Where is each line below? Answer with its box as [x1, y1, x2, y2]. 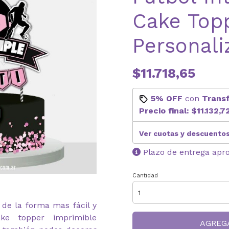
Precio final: [139, 106, 192, 116]
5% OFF [151, 94, 182, 103]
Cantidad [132, 172, 158, 179]
